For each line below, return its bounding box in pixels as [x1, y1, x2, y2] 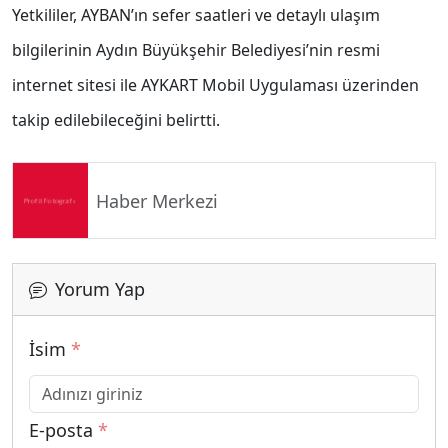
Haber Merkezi [96, 188, 218, 213]
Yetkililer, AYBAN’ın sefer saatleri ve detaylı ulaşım [12, 4, 380, 27]
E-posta [29, 418, 98, 443]
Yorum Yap [55, 277, 145, 302]
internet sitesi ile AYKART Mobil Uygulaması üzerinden [12, 74, 419, 97]
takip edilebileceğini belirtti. [12, 109, 220, 132]
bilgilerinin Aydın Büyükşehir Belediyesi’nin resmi [12, 39, 380, 62]
